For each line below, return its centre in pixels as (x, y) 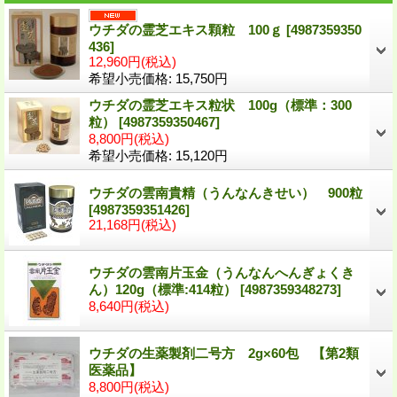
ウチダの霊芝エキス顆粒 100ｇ (187, 29)
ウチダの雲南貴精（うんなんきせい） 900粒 (226, 192)
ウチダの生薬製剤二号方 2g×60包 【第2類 (224, 353)
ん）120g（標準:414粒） (164, 289)
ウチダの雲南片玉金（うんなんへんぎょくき (222, 272)
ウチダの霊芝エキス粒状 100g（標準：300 (220, 105)
